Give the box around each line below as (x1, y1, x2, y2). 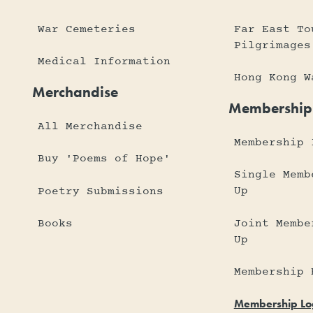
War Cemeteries (38, 21, 136, 37)
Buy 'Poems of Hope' (38, 151, 171, 167)
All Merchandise (38, 118, 143, 134)
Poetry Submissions (38, 183, 164, 199)
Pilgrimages (233, 37, 311, 53)
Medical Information (38, 54, 171, 70)
